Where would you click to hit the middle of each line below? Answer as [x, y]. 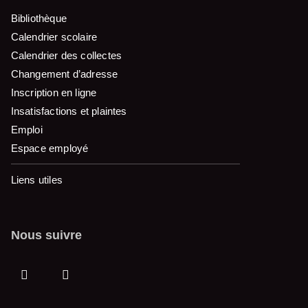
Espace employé [49, 148]
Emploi [26, 130]
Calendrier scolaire [54, 37]
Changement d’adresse [64, 74]
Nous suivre [46, 234]
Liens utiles [36, 180]
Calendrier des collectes [66, 56]
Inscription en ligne [54, 93]
